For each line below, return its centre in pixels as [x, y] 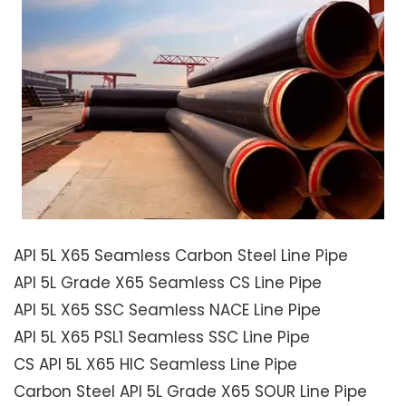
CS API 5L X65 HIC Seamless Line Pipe [155, 365]
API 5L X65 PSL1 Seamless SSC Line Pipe [162, 338]
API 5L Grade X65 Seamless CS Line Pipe [168, 283]
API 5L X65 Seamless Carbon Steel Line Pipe [181, 256]
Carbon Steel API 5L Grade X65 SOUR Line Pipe [190, 392]
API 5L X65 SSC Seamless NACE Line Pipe [167, 310]
